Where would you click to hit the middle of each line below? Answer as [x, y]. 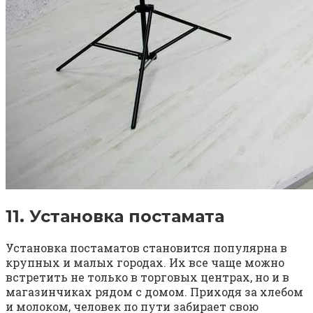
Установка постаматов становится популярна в [146, 248]
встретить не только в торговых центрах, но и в [147, 277]
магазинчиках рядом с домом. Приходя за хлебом [154, 292]
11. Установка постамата [115, 217]
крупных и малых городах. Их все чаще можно [145, 263]
